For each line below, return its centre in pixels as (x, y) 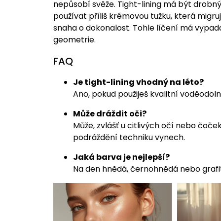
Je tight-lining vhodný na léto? (138, 82)
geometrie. (74, 40)
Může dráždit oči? (110, 114)
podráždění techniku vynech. (129, 138)
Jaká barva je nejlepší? (121, 157)
